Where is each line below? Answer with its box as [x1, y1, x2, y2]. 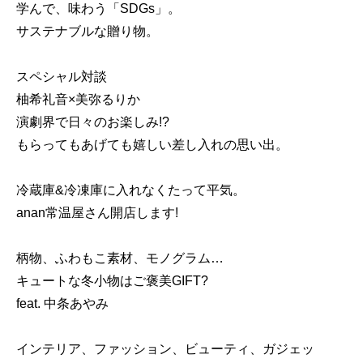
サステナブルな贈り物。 [16, 24, 159, 39]
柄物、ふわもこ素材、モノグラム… [16, 251, 224, 266]
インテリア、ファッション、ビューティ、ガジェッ [16, 342, 314, 357]
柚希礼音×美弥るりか [16, 92, 140, 107]
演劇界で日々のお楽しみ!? [16, 115, 169, 130]
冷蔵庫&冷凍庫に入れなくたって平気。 [16, 183, 246, 198]
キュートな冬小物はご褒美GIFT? [16, 274, 208, 288]
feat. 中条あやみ [16, 297, 109, 311]
